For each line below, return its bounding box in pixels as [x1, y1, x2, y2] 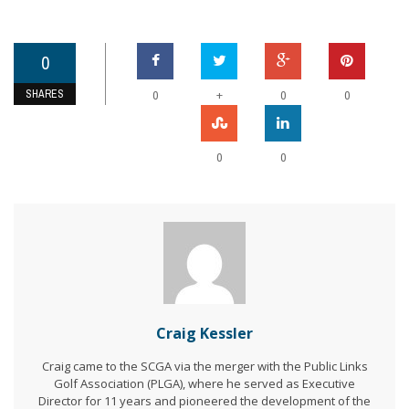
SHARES [26, 86, 64, 101]
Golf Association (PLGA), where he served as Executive [54, 374, 355, 392]
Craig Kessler [156, 322, 253, 343]
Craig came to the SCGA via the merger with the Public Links [41, 357, 368, 374]
